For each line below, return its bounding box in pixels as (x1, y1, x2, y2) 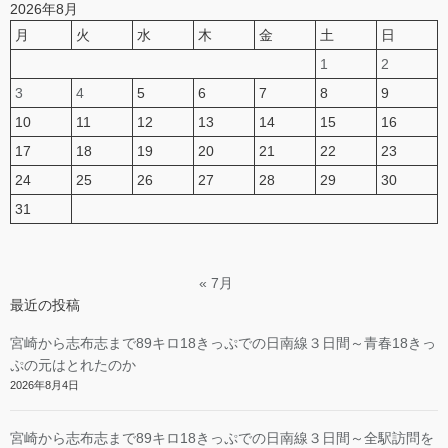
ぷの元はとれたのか (10, 356, 136, 373)
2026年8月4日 (10, 378, 79, 391)
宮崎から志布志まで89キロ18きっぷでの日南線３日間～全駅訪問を (10, 429, 434, 446)
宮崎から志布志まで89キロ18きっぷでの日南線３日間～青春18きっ (10, 334, 436, 351)
